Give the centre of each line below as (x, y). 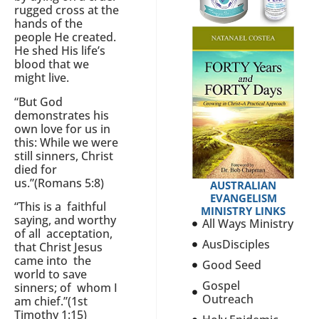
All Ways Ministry (248, 223)
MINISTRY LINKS (244, 210)
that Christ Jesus (58, 247)
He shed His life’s (60, 51)
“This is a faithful (60, 207)
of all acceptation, (63, 234)
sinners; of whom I (66, 288)
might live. (42, 78)
